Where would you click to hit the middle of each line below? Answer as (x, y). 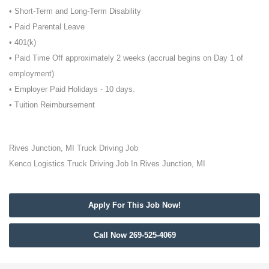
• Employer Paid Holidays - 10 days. (72, 89)
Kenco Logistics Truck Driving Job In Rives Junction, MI (107, 163)
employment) (32, 73)
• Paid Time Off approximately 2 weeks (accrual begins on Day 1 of (126, 58)
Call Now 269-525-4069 (134, 235)
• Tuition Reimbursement (52, 104)
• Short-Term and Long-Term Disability (75, 11)
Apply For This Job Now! (134, 205)
